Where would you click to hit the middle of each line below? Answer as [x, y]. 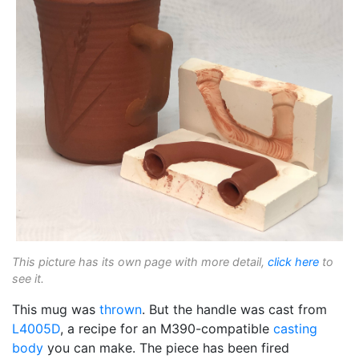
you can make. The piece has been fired [166, 347]
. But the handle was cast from [234, 309]
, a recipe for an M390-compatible [167, 328]
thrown [121, 309]
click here [293, 261]
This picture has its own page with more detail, [140, 261]
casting [295, 328]
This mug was [56, 309]
